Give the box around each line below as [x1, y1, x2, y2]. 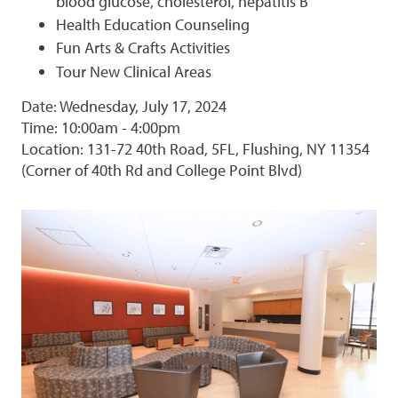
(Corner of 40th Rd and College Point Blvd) [20, 160, 302, 181]
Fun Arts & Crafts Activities [55, 37, 230, 59]
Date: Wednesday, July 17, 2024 [20, 96, 227, 117]
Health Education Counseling [55, 13, 250, 35]
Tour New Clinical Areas [55, 60, 211, 82]
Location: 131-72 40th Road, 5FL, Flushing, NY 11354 [20, 139, 370, 160]
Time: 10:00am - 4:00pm [20, 117, 180, 139]
